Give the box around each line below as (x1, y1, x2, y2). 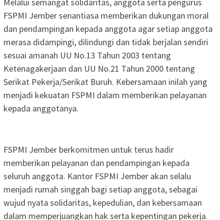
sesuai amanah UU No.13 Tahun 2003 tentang (3, 49, 171, 61)
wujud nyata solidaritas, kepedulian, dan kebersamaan (3, 196, 202, 208)
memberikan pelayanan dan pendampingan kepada (3, 157, 190, 168)
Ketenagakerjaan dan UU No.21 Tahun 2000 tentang (3, 62, 195, 74)
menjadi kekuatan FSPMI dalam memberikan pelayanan (3, 89, 207, 101)
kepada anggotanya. (3, 102, 79, 114)
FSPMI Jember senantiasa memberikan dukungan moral (3, 9, 209, 21)
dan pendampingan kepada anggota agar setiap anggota (3, 23, 213, 34)
